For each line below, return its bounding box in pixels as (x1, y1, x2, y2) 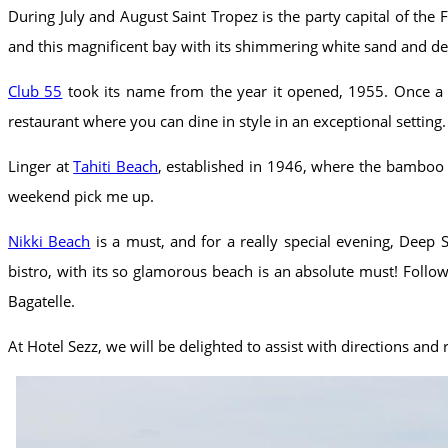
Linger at (8, 155, 74, 176)
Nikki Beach (8, 230, 91, 251)
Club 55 (8, 80, 63, 101)
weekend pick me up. (8, 185, 154, 206)
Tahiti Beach (73, 155, 158, 176)
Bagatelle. (8, 290, 75, 311)
